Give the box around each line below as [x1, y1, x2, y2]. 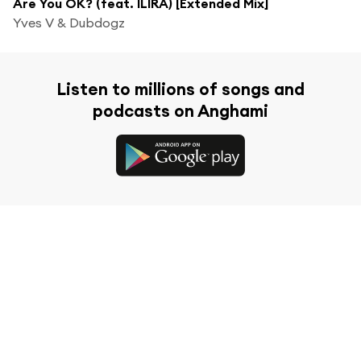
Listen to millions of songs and [56, 77, 305, 100]
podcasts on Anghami [93, 99, 268, 122]
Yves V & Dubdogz [13, 14, 125, 31]
